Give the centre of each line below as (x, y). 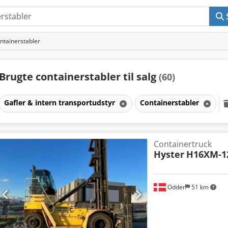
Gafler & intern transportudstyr (60, 102)
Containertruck (182, 144)
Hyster (169, 154)
